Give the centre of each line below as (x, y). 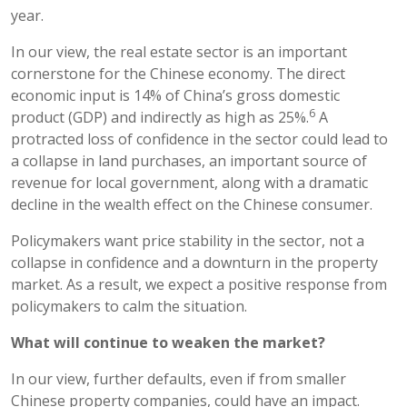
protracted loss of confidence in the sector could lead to (199, 139)
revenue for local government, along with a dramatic (189, 182)
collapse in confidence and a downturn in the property (194, 262)
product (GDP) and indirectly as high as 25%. (160, 117)
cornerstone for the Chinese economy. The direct (178, 73)
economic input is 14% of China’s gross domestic (175, 95)
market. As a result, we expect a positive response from (199, 284)
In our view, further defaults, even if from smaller (179, 378)
